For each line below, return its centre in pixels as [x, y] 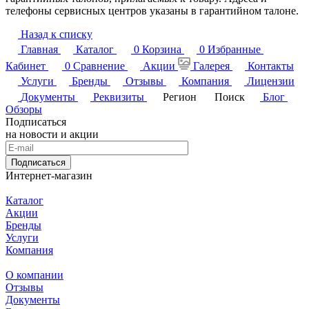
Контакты [271, 66]
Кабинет [26, 66]
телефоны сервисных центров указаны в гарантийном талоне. [152, 11]
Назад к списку [57, 34]
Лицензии [271, 81]
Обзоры [24, 110]
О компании [34, 275]
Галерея [211, 66]
